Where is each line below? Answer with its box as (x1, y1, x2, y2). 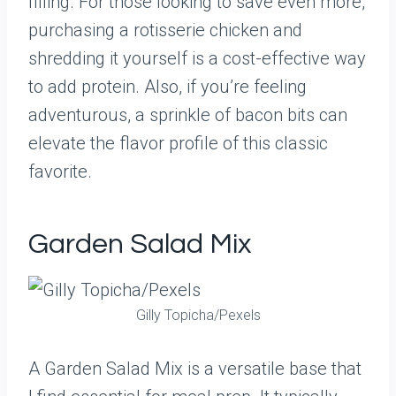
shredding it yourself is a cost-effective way (28, 48, 366, 69)
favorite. (28, 161, 92, 182)
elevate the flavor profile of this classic (28, 133, 328, 154)
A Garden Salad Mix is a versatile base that (28, 358, 362, 379)
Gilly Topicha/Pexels (135, 307, 261, 324)
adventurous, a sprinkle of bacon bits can (28, 104, 347, 126)
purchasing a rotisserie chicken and (28, 19, 302, 41)
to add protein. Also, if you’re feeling (28, 76, 307, 97)
